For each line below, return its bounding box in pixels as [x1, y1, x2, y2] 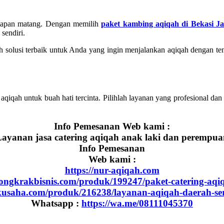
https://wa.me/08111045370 [81, 197, 193, 208]
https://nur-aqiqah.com [64, 164, 159, 175]
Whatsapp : [31, 197, 81, 208]
